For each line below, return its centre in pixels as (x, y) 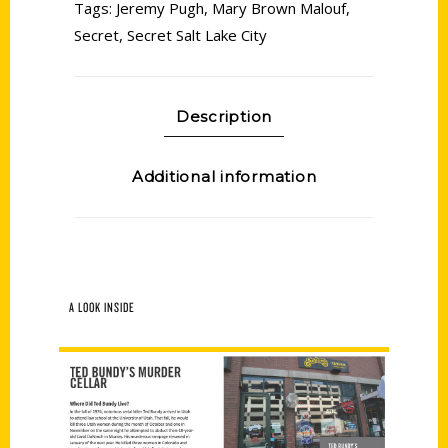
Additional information (224, 176)
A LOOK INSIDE (102, 307)
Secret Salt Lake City (197, 35)
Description (224, 116)
